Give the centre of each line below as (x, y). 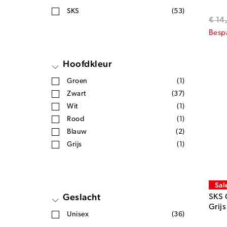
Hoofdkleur (87, 64)
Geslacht (82, 197)
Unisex (78, 215)
